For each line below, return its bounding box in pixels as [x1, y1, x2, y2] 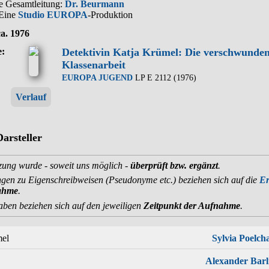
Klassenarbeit [62, 59, 125, 71]
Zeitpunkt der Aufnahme [144, 200, 240, 211]
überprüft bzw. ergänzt [130, 160, 218, 171]
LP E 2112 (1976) [133, 73, 196, 83]
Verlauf [15, 92, 46, 103]
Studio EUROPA [18, 9, 88, 20]
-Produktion [88, 9, 133, 20]
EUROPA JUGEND [62, 73, 133, 83]
